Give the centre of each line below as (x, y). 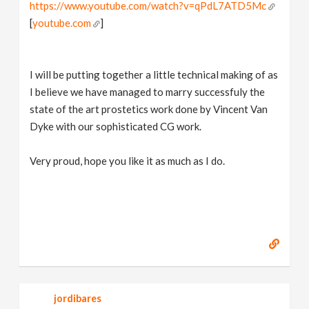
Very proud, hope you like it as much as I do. (128, 161)
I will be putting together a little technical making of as (154, 74)
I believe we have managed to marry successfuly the (148, 92)
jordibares (78, 298)
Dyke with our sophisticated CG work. (116, 126)
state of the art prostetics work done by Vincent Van (149, 109)
